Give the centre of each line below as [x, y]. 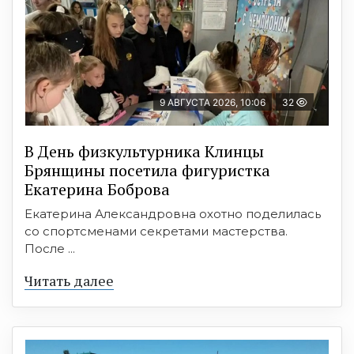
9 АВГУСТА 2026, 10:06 [213, 103]
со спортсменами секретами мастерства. [156, 232]
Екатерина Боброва [97, 190]
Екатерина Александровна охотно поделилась [173, 214]
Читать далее [69, 281]
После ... [50, 249]
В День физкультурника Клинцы [144, 152]
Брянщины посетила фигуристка [147, 171]
